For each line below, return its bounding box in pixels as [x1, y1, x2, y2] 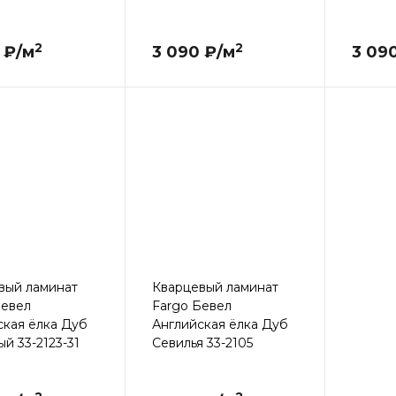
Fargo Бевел [151, 297, 232, 314]
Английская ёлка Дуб [151, 316, 288, 332]
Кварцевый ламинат [151, 278, 278, 295]
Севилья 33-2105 [151, 334, 253, 351]
